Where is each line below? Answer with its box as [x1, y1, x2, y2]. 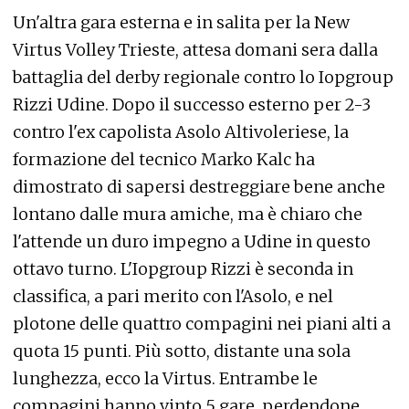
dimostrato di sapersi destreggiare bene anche [13, 176, 385, 197]
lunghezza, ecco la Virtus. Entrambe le [13, 368, 318, 389]
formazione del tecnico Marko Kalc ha [13, 149, 315, 170]
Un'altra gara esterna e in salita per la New [13, 12, 350, 33]
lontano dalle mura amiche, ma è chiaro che [13, 204, 362, 225]
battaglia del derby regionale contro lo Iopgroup [13, 67, 393, 88]
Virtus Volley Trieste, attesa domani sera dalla [13, 39, 378, 60]
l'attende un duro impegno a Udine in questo [13, 231, 371, 252]
